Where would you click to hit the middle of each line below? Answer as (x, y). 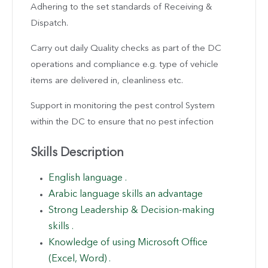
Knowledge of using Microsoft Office (128, 243)
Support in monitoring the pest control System (123, 106)
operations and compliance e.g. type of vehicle (124, 65)
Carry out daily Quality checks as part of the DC (126, 48)
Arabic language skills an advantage (126, 194)
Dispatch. (49, 23)
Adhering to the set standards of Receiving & (121, 7)
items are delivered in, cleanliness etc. (107, 81)
